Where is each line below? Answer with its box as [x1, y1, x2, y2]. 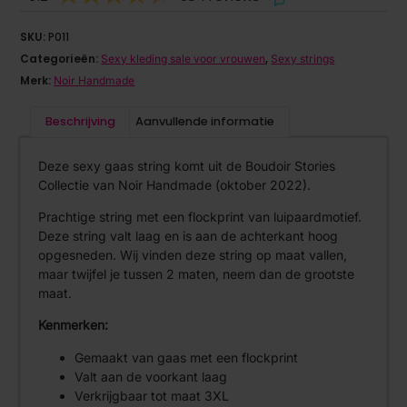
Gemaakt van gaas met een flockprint [74, 349, 299, 365]
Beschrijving [45, 114, 115, 130]
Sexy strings [271, 52, 335, 66]
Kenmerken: [38, 317, 109, 333]
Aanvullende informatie [135, 114, 275, 130]
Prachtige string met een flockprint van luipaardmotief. [38, 209, 362, 225]
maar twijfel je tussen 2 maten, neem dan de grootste [38, 266, 355, 283]
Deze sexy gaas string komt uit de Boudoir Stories [38, 157, 336, 174]
